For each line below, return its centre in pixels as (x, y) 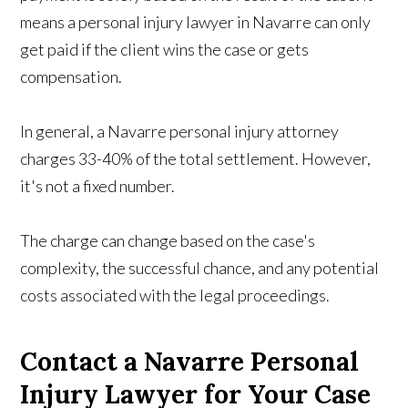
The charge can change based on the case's (168, 241)
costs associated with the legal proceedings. (175, 296)
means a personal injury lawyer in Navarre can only (196, 22)
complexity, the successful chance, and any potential (200, 268)
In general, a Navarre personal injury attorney (180, 132)
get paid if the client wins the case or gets (165, 50)
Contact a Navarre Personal (190, 362)
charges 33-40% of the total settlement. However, (196, 159)
